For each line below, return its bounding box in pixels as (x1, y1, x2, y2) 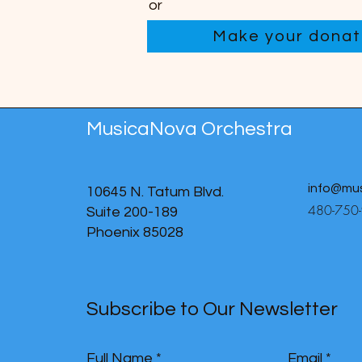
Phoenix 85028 (86, 225, 183, 240)
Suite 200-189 (86, 204, 178, 220)
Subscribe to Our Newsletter (86, 299, 338, 319)
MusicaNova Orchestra (86, 119, 293, 139)
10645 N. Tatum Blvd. (86, 184, 224, 200)
